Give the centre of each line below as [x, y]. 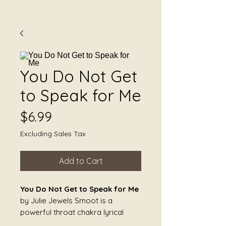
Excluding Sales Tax [53, 134]
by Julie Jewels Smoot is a [66, 201]
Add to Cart [81, 161]
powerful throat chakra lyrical [72, 212]
